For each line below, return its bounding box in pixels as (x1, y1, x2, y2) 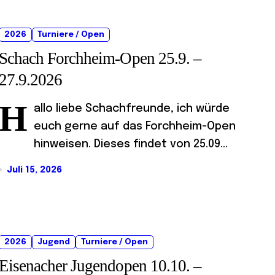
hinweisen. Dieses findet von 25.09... (34, 138, 228, 150)
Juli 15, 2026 (7, 165, 62, 174)
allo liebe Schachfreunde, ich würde (34, 103, 230, 114)
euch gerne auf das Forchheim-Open (34, 120, 236, 132)
